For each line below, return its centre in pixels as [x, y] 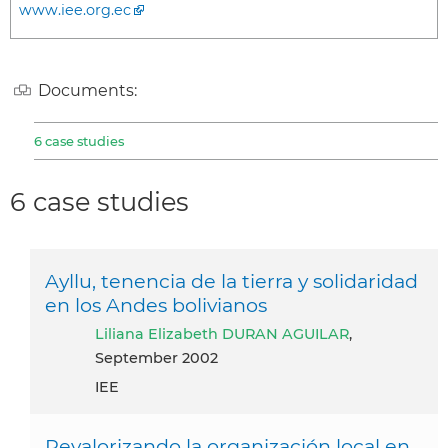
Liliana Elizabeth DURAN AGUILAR [226, 333]
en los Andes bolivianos [156, 304]
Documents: [87, 90]
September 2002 [156, 357]
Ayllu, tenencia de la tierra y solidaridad [231, 280]
